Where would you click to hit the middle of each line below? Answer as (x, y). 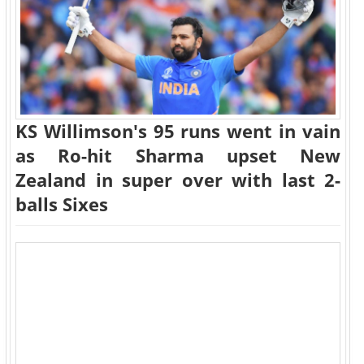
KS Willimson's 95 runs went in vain (178, 131)
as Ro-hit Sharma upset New (178, 156)
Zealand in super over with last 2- (178, 180)
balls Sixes (62, 204)
